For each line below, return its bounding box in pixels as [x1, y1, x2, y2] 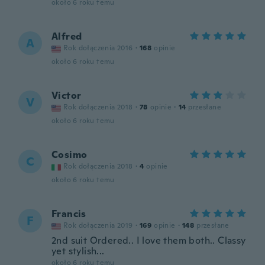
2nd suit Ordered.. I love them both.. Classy [51, 234, 246, 247]
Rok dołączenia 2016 [63, 43, 133, 53]
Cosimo [51, 148, 88, 161]
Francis [51, 208, 86, 220]
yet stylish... [51, 245, 105, 257]
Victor [51, 89, 82, 102]
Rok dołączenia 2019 [63, 221, 133, 230]
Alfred [51, 30, 82, 43]
